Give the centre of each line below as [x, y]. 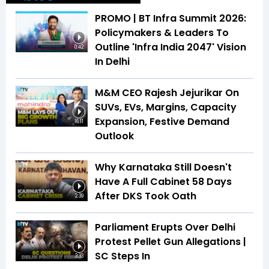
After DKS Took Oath [146, 196]
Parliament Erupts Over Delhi [165, 228]
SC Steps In [122, 256]
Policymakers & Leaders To [162, 33]
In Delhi [112, 62]
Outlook [114, 136]
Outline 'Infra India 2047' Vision [171, 47]
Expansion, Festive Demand [162, 122]
